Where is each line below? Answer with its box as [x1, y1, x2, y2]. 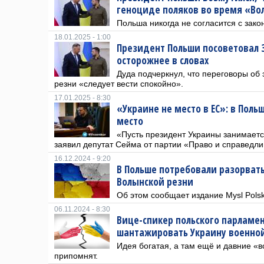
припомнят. [54, 251, 98, 260]
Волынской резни [117, 175, 193, 189]
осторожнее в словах [117, 54, 209, 67]
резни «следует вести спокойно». [54, 79, 183, 88]
